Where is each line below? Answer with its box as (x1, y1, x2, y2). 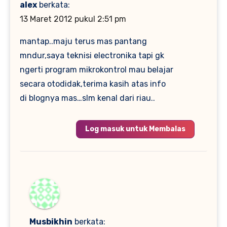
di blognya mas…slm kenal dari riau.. (20, 93, 156, 103)
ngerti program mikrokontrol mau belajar (20, 65, 174, 75)
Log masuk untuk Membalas (85, 125, 185, 134)
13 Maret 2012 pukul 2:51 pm (20, 14, 127, 24)
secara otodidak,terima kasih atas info (20, 79, 166, 89)
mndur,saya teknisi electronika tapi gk (20, 51, 165, 61)
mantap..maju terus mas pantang (20, 36, 147, 47)
